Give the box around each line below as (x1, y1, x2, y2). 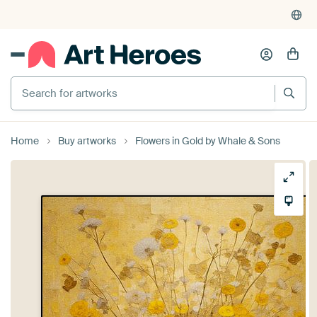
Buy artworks (58, 134, 116, 147)
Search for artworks (11, 74, 112, 89)
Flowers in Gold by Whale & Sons (135, 134, 280, 147)
